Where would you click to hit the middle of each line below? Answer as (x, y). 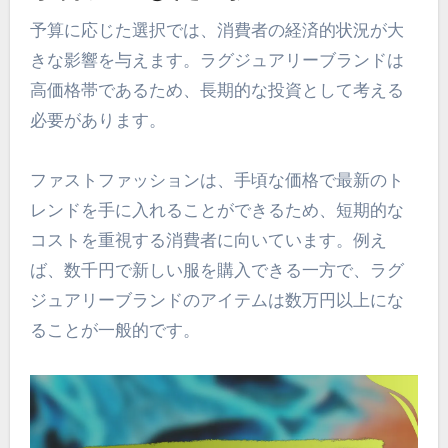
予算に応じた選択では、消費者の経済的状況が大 (216, 29)
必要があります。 (97, 119)
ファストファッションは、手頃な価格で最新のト (216, 179)
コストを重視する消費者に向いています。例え (208, 239)
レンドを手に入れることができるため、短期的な (216, 209)
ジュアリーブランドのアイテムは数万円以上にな (216, 299)
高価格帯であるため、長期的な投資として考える (216, 89)
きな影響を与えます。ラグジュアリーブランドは (216, 59)
